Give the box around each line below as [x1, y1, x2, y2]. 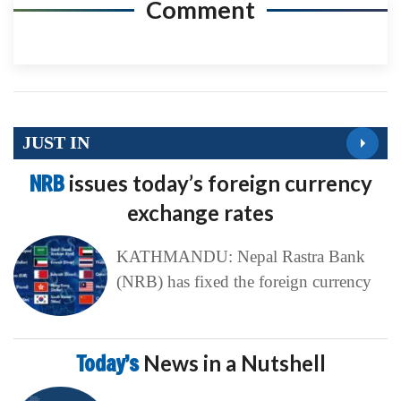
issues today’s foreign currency [68, 169, 372, 196]
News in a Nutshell [142, 349, 326, 376]
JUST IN [22, 132, 90, 153]
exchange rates [127, 199, 274, 226]
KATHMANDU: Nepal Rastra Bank [115, 246, 365, 266]
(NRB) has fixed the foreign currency [115, 271, 371, 291]
